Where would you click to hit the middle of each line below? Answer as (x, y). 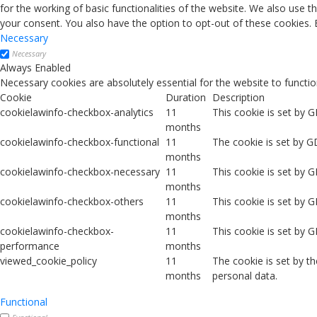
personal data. (245, 276)
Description (238, 98)
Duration (186, 98)
